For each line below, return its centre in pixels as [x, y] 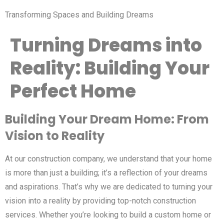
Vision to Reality [55, 136]
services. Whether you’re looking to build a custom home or [108, 215]
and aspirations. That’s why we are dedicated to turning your [109, 187]
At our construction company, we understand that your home [108, 159]
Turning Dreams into [106, 45]
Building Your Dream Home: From [107, 119]
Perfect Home [73, 91]
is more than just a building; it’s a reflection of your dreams [106, 173]
